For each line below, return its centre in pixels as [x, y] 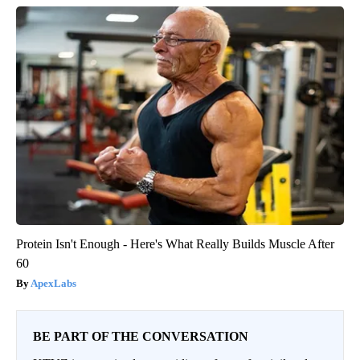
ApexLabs [53, 284]
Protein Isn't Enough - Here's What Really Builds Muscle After [175, 244]
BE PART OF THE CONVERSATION [141, 337]
